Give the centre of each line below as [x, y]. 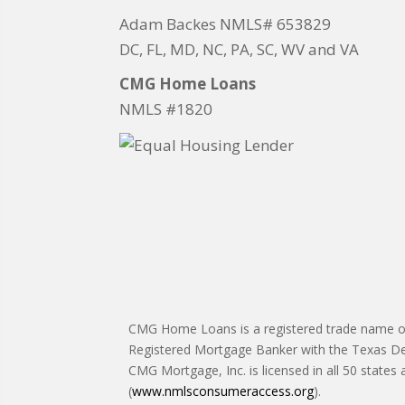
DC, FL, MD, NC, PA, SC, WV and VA [239, 50]
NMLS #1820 [166, 109]
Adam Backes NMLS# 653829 [225, 24]
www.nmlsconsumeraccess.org [223, 391]
